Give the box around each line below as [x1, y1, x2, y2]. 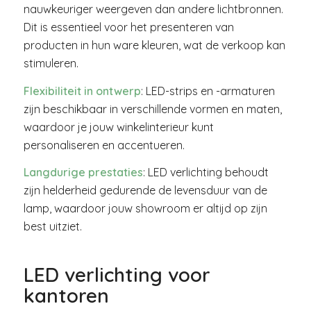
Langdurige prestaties [23, 165, 143, 180]
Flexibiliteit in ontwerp [23, 83, 141, 98]
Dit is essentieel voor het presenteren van [23, 20, 234, 35]
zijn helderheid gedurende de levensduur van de [23, 183, 267, 198]
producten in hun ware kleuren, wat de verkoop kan [23, 38, 285, 53]
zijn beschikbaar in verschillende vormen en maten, [23, 101, 282, 116]
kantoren [23, 283, 109, 308]
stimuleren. [23, 56, 78, 71]
